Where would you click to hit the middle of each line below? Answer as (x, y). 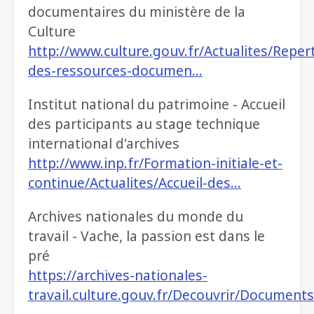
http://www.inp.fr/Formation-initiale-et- (155, 163)
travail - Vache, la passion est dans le (146, 236)
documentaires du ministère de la (137, 12)
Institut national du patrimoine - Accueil (157, 104)
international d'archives (104, 144)
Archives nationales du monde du (136, 217)
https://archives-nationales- (118, 275)
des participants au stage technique (144, 124)
